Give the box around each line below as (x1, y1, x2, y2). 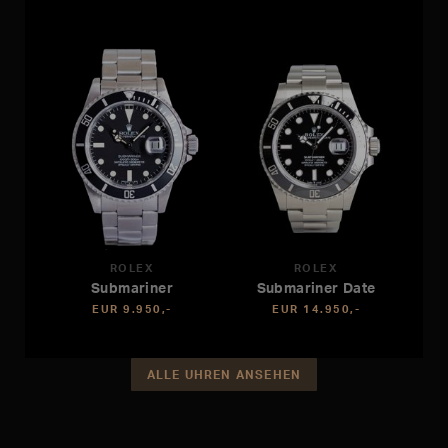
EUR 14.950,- (272, 301, 360, 316)
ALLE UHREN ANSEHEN (146, 366, 302, 382)
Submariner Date (256, 278, 376, 296)
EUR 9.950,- (92, 301, 172, 316)
